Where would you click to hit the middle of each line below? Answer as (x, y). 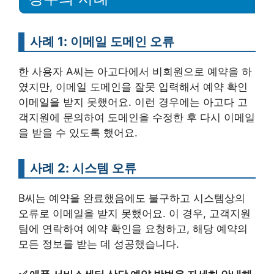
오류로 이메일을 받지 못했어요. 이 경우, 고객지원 (135, 213)
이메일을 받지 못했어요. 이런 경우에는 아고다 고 (133, 102)
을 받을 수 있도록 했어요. (78, 132)
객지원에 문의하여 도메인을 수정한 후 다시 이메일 (137, 117)
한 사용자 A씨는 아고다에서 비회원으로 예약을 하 (135, 71)
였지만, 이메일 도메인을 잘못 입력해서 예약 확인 (133, 87)
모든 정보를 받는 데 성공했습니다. (99, 244)
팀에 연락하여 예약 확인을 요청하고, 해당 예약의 (133, 228)
